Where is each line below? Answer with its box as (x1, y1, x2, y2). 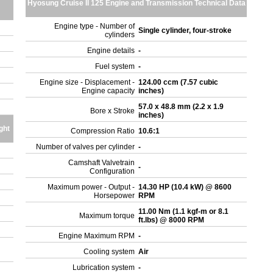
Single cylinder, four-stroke (138, 26, 234, 35)
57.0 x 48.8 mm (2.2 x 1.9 (138, 102, 224, 111)
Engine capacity (82, 87, 135, 95)
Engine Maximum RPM (58, 232, 135, 240)
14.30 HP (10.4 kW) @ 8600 (138, 183, 232, 191)
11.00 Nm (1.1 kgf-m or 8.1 (138, 207, 229, 216)
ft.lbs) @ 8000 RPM (138, 216, 207, 224)
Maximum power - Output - (48, 183, 135, 191)
